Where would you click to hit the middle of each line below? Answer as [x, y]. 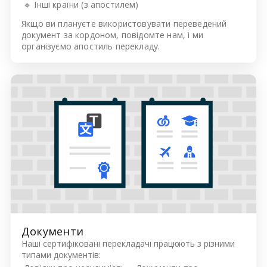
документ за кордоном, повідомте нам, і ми [112, 35]
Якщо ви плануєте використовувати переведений [124, 24]
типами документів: [61, 254]
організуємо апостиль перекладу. [91, 46]
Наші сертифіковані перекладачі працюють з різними [128, 243]
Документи [52, 231]
